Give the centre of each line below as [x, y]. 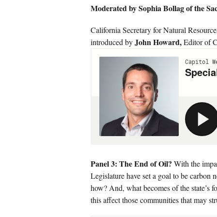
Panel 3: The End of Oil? [131, 163]
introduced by [113, 42]
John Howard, [158, 42]
